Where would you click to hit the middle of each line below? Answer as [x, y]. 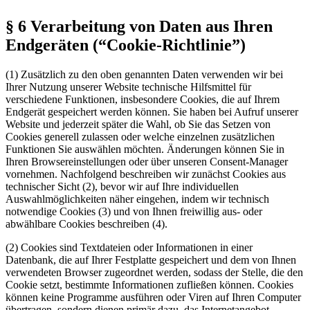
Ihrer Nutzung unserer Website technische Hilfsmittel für [128, 86]
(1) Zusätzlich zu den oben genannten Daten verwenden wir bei [144, 74]
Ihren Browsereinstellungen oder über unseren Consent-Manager [147, 161]
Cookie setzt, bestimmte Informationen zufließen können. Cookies [149, 284]
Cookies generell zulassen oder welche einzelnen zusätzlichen [140, 136]
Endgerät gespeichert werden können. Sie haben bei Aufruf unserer [152, 111]
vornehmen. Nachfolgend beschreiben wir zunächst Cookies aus [146, 174]
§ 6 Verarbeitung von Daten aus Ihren [139, 26]
